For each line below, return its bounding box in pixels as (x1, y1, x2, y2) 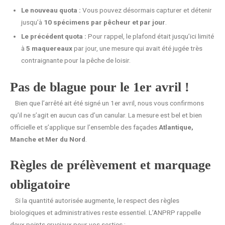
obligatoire (10, 177, 70, 192)
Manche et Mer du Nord (10, 135, 85, 143)
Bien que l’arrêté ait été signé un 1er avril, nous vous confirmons (15, 98, 204, 107)
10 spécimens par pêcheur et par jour (43, 18, 165, 26)
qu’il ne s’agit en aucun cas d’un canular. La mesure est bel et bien (10, 110, 202, 119)
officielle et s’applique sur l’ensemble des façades (10, 123, 159, 131)
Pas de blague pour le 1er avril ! (10, 79, 189, 94)
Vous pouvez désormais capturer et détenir (80, 6, 212, 14)
